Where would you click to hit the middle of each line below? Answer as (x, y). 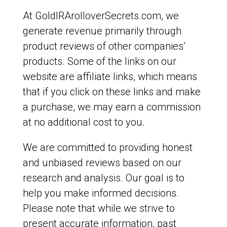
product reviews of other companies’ (104, 46)
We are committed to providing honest (107, 147)
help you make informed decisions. (101, 193)
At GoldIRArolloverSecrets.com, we (101, 16)
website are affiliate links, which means (110, 77)
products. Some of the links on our (99, 61)
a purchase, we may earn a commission (111, 107)
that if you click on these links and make (111, 92)
